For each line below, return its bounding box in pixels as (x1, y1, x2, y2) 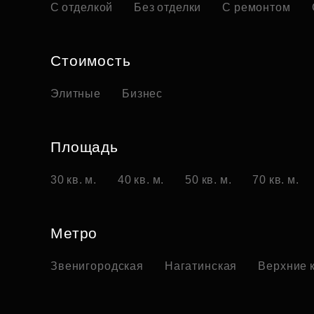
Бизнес (121, 88, 163, 100)
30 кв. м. (50, 174, 97, 186)
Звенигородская (50, 260, 144, 273)
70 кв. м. (252, 174, 299, 186)
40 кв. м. (118, 174, 165, 186)
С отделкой (50, 1, 114, 14)
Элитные (50, 88, 101, 100)
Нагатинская (164, 260, 238, 273)
